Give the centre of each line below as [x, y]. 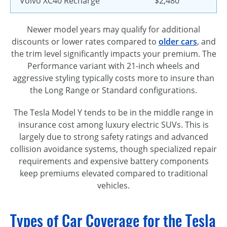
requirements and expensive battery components [113, 161]
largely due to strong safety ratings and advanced [113, 137]
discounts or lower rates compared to [85, 42]
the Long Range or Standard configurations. [113, 90]
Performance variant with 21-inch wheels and [113, 66]
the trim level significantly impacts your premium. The [113, 54]
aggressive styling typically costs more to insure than [113, 78]
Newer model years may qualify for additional [113, 29]
